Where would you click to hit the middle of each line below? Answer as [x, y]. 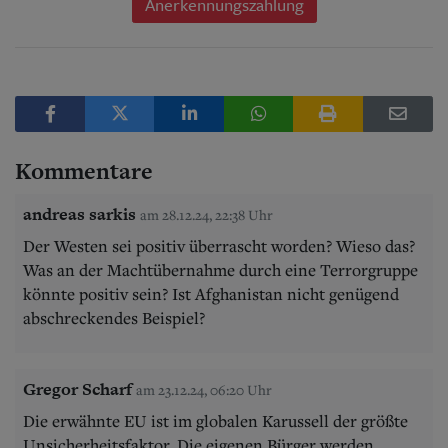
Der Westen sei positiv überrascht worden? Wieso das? [219, 245]
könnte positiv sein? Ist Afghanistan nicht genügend [211, 293]
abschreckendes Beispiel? [114, 317]
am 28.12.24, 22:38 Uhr [206, 214]
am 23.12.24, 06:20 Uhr [204, 389]
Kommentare [84, 170]
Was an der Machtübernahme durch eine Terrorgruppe [220, 269]
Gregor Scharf [77, 388]
